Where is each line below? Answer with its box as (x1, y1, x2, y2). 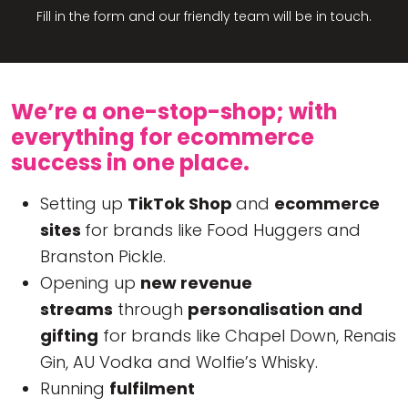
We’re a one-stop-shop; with (11, 96, 338, 127)
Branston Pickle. (40, 244, 166, 268)
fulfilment (109, 376, 195, 400)
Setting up (40, 191, 127, 215)
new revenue (140, 270, 252, 294)
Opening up (40, 270, 140, 294)
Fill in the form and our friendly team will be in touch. (36, 6, 372, 25)
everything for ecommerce (11, 121, 314, 152)
